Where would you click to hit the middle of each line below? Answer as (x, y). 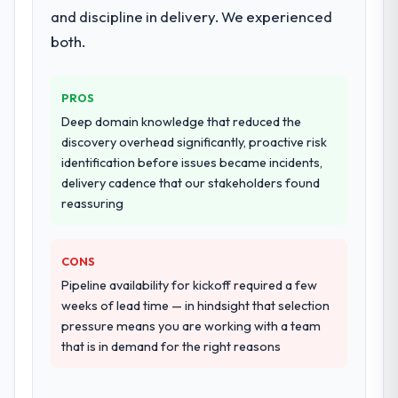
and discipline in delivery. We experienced (192, 16)
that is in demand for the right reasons (171, 346)
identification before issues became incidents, (192, 162)
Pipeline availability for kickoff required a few (190, 285)
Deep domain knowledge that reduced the (182, 121)
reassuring (93, 203)
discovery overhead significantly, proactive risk (195, 142)
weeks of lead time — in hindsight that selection (196, 305)
